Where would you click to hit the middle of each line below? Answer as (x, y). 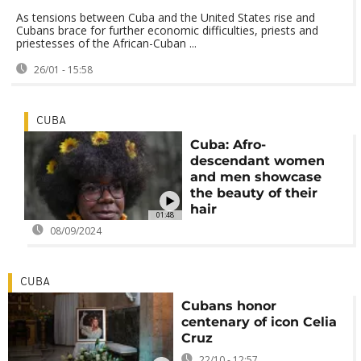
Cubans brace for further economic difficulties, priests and (167, 30)
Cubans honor (229, 306)
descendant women (257, 161)
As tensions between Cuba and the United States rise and (166, 17)
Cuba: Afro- (228, 145)
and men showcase (255, 177)
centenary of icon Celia (259, 322)
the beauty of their (253, 193)
